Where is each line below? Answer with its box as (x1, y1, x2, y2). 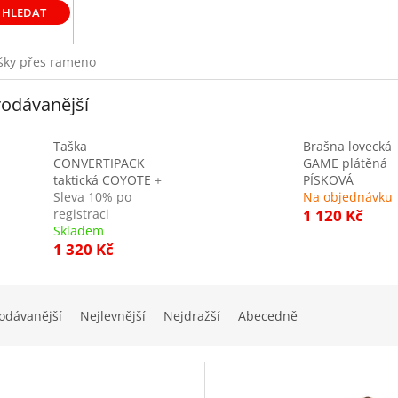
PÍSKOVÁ (302, 171, 354, 189)
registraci (53, 205, 109, 223)
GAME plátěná (302, 155, 387, 172)
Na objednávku (302, 188, 393, 206)
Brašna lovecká (302, 138, 392, 155)
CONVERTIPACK (53, 155, 145, 172)
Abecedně (238, 307, 298, 325)
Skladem (53, 222, 104, 240)
